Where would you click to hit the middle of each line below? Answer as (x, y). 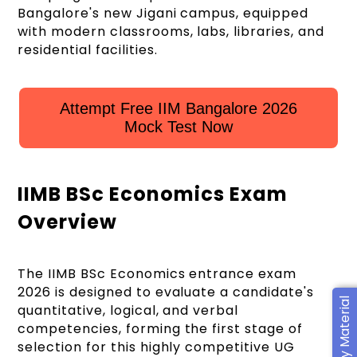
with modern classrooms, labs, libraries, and (171, 32)
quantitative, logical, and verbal (128, 310)
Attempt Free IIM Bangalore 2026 (178, 109)
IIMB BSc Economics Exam (153, 194)
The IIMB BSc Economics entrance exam (157, 273)
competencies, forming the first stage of (160, 328)
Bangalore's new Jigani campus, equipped (163, 14)
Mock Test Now (178, 127)
